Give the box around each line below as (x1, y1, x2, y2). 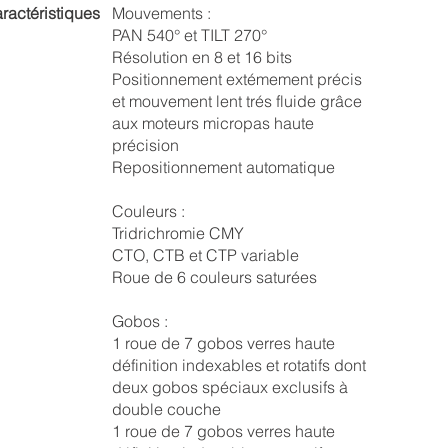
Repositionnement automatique (111, 157, 335, 177)
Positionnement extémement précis (111, 69, 362, 89)
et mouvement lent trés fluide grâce (111, 91, 362, 111)
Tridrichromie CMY (111, 223, 244, 243)
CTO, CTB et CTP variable (111, 245, 299, 265)
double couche (111, 399, 221, 419)
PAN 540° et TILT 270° (111, 25, 267, 45)
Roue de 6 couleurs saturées (111, 267, 317, 287)
